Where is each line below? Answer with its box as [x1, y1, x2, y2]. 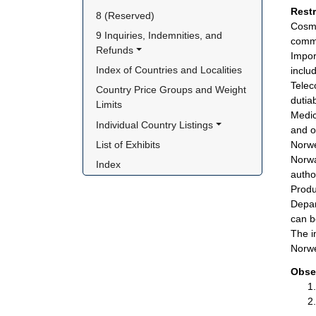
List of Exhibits [96, 138, 161, 150]
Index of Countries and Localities [96, 64, 243, 76]
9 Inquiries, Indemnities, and [96, 30, 223, 41]
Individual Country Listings [96, 119, 214, 130]
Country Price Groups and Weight [96, 84, 247, 96]
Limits [96, 99, 123, 111]
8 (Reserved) [96, 9, 155, 21]
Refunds [96, 44, 134, 56]
